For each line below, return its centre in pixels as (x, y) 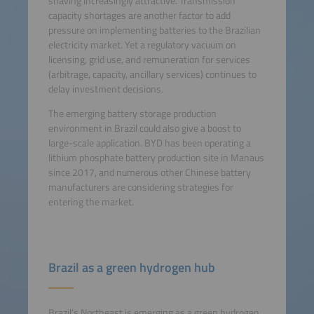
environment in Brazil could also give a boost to (144, 129)
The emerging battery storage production (132, 114)
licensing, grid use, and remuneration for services (149, 59)
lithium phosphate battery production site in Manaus (156, 158)
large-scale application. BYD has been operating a (149, 143)
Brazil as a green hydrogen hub (131, 268)
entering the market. (91, 202)
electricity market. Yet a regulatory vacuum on (142, 45)
